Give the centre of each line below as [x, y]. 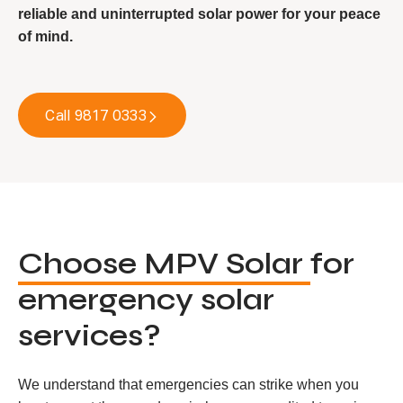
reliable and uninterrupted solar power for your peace [199, 14]
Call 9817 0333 [96, 115]
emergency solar [146, 300]
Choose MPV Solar [164, 264]
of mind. [45, 36]
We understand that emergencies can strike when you [188, 385]
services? [90, 336]
